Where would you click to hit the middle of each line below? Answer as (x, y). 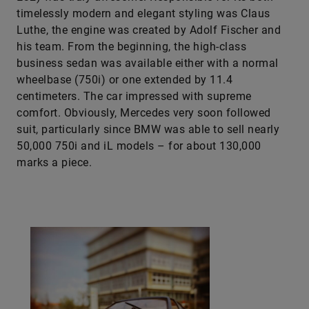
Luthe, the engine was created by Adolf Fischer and (149, 30)
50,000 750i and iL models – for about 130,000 (139, 146)
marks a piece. (54, 162)
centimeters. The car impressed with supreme (134, 96)
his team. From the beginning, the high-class (131, 47)
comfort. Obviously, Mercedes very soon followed (144, 113)
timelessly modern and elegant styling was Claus (143, 13)
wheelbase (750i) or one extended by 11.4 (124, 80)
